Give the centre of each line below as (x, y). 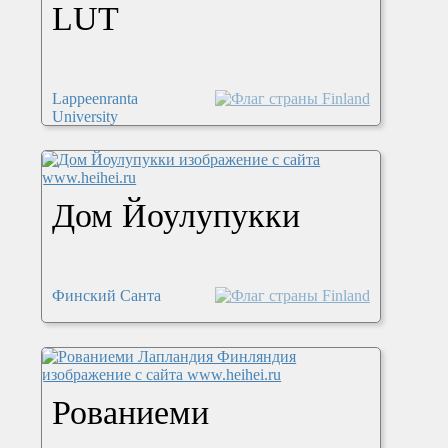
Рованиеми (131, 413)
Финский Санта (107, 296)
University (85, 117)
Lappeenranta (95, 99)
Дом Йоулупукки (176, 216)
